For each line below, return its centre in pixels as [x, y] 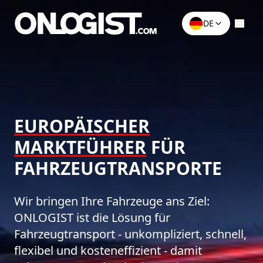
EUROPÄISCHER [82, 126]
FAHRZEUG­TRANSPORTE [118, 168]
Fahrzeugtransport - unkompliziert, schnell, [130, 234]
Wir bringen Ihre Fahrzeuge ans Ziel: [112, 201]
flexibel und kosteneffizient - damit [108, 250]
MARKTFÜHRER [80, 147]
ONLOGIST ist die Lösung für [92, 218]
